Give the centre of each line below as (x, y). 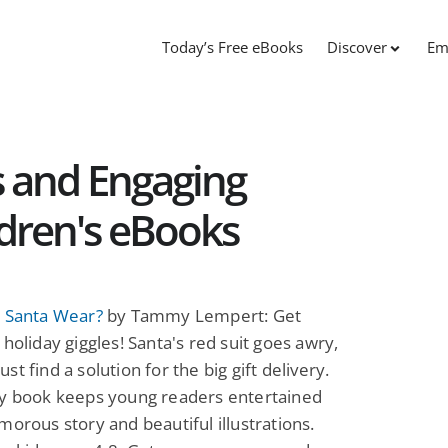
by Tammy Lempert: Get (202, 315)
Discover (357, 47)
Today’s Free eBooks (232, 47)
